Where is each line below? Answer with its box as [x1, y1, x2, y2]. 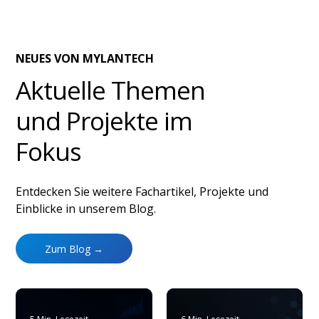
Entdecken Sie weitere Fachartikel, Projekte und [16, 184, 269, 200]
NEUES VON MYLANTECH [16, 51, 155, 67]
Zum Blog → [45, 241, 104, 256]
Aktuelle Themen [16, 73, 205, 107]
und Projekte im [16, 103, 192, 137]
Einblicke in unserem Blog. [16, 201, 157, 217]
